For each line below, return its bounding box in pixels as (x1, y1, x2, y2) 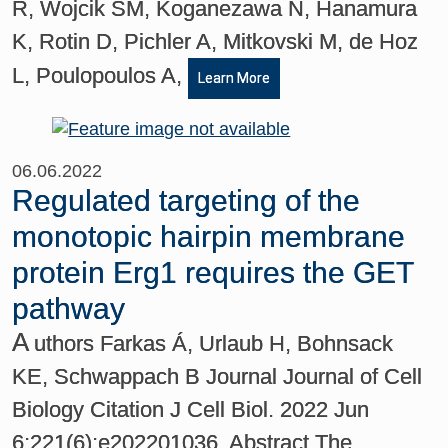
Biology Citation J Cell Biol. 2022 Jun (12, 396, 370, 422)
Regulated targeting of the (12, 183, 361, 217)
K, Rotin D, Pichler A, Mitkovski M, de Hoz (12, 28, 419, 54)
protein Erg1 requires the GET (12, 255, 414, 289)
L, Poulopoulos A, (12, 62, 189, 88)
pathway (12, 291, 126, 325)
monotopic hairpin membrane (12, 219, 406, 253)
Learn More (198, 69, 271, 86)
